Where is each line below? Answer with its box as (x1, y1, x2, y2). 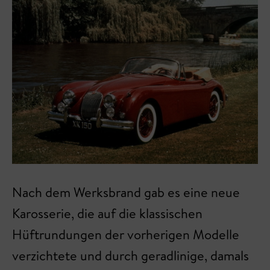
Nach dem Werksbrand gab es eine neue (12, 183, 240, 202)
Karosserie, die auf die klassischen (12, 204, 202, 223)
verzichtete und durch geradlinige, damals (12, 246, 249, 265)
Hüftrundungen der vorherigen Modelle (12, 225, 239, 244)
